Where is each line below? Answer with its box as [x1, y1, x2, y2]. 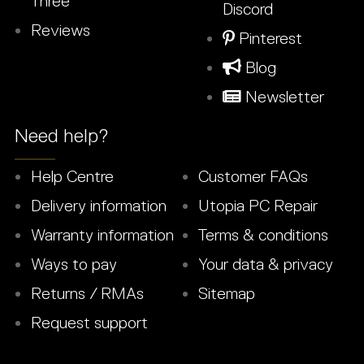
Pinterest [235, 28, 302, 47]
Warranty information [31, 225, 174, 244]
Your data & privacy [198, 254, 334, 273]
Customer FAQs [198, 167, 308, 185]
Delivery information [31, 196, 167, 214]
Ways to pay [31, 254, 117, 273]
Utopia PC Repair [198, 196, 318, 214]
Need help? [15, 123, 109, 146]
